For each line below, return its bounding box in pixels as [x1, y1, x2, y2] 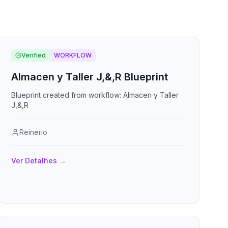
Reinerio [19, 128, 48, 136]
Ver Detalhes [11, 156, 58, 165]
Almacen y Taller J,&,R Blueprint [11, 71, 168, 83]
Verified [21, 51, 46, 59]
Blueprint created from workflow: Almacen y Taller [11, 91, 179, 99]
